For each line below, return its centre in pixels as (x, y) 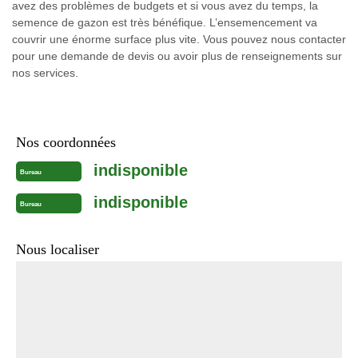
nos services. (45, 73)
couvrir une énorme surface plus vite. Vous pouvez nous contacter (179, 39)
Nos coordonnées (66, 142)
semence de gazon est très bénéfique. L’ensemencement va (165, 22)
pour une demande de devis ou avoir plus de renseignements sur (177, 56)
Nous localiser (58, 249)
